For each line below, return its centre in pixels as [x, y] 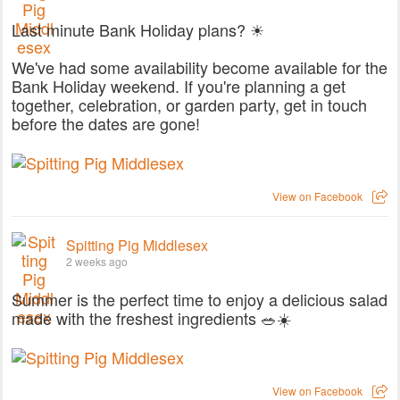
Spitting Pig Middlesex [137, 245]
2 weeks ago [97, 261]
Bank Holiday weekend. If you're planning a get [179, 86]
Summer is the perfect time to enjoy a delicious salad [200, 299]
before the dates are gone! [106, 123]
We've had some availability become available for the [200, 67]
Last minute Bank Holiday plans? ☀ [138, 29]
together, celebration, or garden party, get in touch [189, 104]
